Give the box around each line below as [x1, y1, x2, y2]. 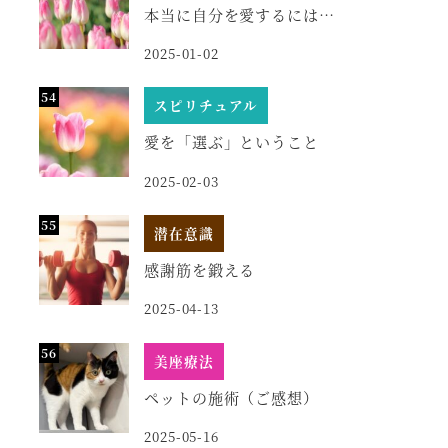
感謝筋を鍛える [143, 259, 256, 281]
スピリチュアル [153, 95, 258, 116]
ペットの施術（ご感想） [143, 386, 320, 408]
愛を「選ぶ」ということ [143, 131, 320, 153]
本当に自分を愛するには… [143, 3, 336, 25]
